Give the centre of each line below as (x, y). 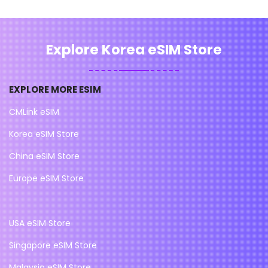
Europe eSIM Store (46, 178)
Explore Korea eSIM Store (134, 49)
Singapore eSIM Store (53, 245)
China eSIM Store (44, 156)
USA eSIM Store (40, 223)
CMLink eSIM (34, 112)
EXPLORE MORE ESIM (55, 89)
